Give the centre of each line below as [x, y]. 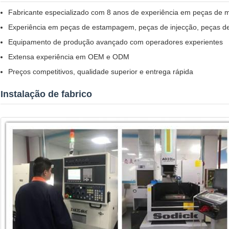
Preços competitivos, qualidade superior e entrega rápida [101, 72]
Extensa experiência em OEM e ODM [69, 57]
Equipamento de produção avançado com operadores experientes [116, 42]
